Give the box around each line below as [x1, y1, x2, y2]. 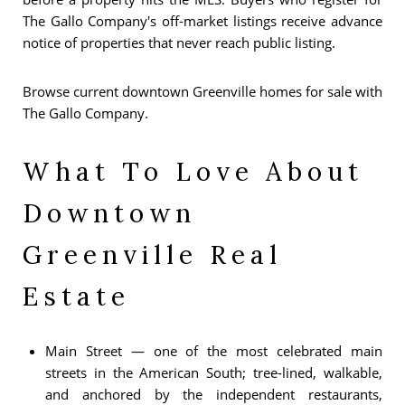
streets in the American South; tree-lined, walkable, [44, 363, 382, 381]
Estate [23, 279, 130, 313]
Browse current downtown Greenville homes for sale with [23, 81, 382, 100]
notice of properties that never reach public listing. [23, 33, 335, 52]
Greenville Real [23, 238, 282, 271]
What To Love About [23, 155, 363, 188]
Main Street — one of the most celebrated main [44, 341, 382, 360]
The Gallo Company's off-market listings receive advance [23, 11, 382, 30]
